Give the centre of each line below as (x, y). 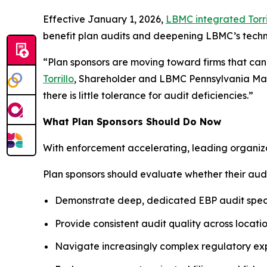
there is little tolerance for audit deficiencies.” (148, 95)
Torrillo (58, 78)
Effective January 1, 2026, (104, 19)
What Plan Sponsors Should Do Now (132, 121)
